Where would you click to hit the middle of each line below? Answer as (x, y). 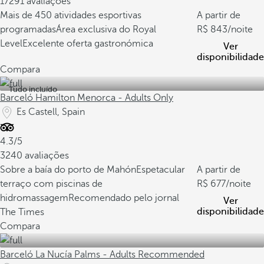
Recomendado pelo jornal (124, 198)
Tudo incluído (33, 89)
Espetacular (161, 170)
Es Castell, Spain (51, 112)
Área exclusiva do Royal (106, 29)
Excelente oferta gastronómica (88, 44)
